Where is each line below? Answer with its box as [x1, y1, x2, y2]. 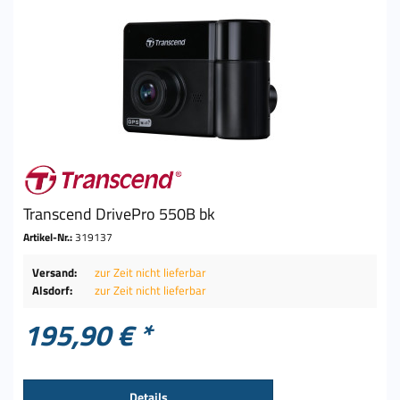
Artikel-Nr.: [23, 228, 76, 246]
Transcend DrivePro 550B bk [23, 201, 216, 226]
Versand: [32, 262, 78, 281]
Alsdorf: [32, 280, 73, 299]
